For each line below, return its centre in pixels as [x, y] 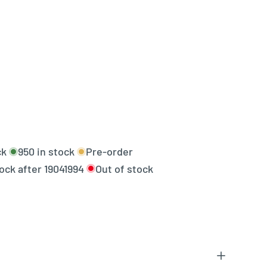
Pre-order [109, 152]
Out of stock [124, 168]
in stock [54, 152]
